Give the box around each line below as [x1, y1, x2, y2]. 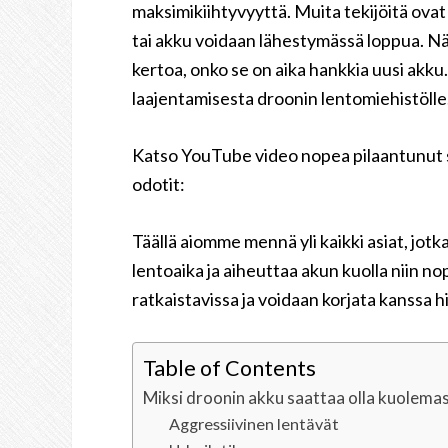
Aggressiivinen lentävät [168, 414, 339, 433]
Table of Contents [143, 355, 316, 381]
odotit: [132, 173, 185, 195]
